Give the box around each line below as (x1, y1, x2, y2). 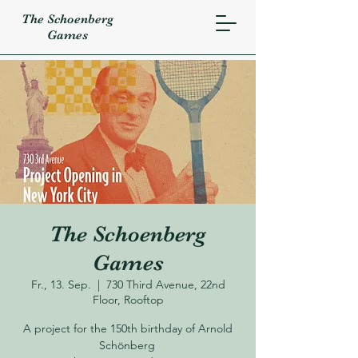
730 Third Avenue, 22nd (105, 277, 225, 292)
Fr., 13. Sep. (30, 277, 91, 292)
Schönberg (99, 338, 157, 352)
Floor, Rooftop (92, 292, 164, 307)
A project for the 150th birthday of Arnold (23, 321, 233, 336)
